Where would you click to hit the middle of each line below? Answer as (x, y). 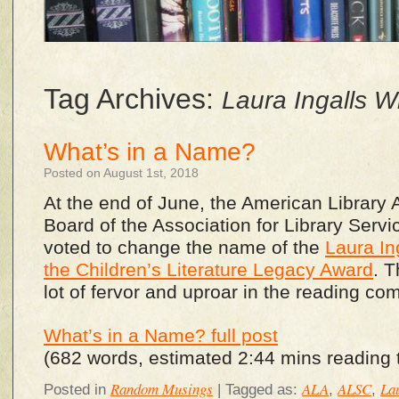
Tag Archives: (133, 99)
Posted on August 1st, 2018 (121, 173)
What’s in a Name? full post (161, 336)
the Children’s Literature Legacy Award (208, 270)
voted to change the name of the (184, 248)
